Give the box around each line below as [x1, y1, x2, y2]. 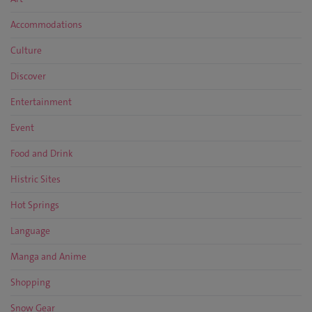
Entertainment [10, 96, 72, 109]
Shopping [10, 276, 50, 289]
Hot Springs [10, 199, 59, 212]
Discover [10, 70, 46, 83]
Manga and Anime [10, 251, 86, 263]
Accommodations [10, 19, 82, 31]
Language [10, 225, 50, 237]
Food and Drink [10, 148, 73, 160]
